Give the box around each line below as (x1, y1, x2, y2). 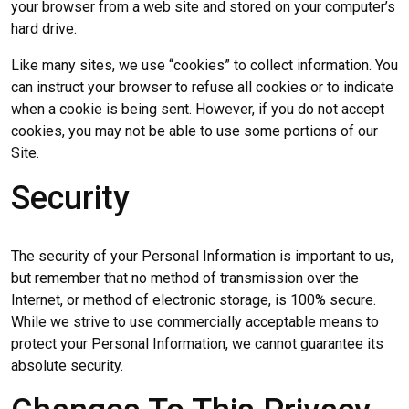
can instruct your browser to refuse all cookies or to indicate (11, 78, 393, 96)
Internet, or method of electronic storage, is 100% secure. (11, 290, 376, 309)
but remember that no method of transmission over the (11, 268, 359, 287)
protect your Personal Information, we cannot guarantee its (11, 334, 383, 352)
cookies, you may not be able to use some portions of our (11, 121, 378, 140)
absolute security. (11, 356, 123, 374)
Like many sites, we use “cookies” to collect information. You (11, 56, 398, 74)
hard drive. (11, 19, 77, 37)
